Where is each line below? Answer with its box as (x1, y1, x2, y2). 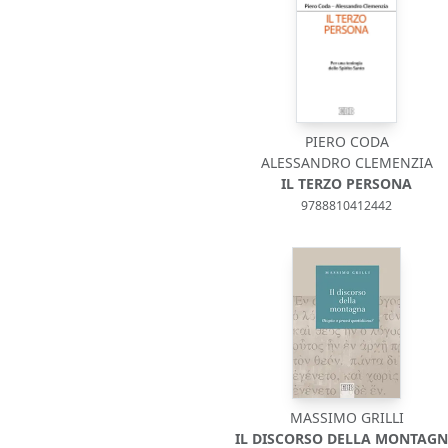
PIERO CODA (304, 132, 389, 151)
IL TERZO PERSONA (281, 174, 413, 193)
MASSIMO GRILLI (289, 408, 404, 427)
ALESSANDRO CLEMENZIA (260, 153, 433, 172)
